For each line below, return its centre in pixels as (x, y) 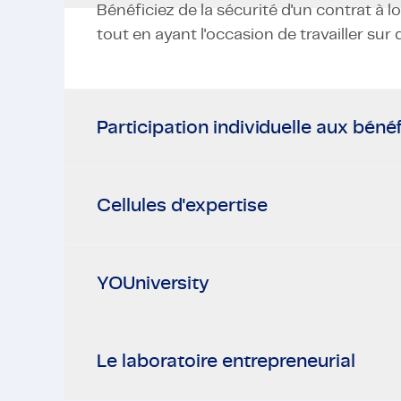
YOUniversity (153, 283)
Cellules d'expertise (182, 205)
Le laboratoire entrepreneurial (226, 361)
